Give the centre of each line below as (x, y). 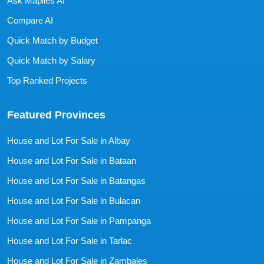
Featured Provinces (56, 115)
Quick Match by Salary (51, 60)
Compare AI (30, 20)
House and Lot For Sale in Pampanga (79, 220)
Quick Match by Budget (52, 40)
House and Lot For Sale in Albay (69, 140)
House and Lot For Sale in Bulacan (74, 200)
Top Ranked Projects (47, 80)
